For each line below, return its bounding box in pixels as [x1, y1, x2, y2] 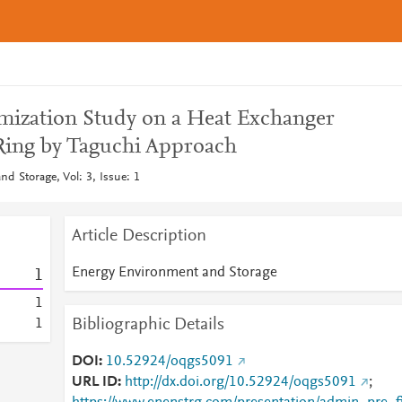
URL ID [71, 375, 118, 389]
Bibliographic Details [71, 316, 224, 334]
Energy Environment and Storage [71, 266, 277, 280]
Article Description [71, 227, 206, 245]
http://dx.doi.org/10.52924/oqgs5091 [124, 375, 356, 389]
